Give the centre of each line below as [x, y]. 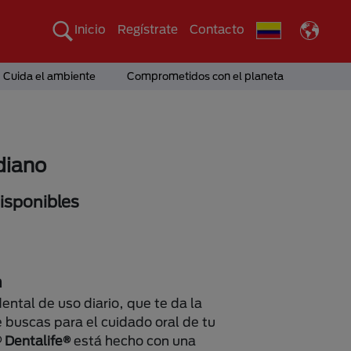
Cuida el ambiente [49, 76]
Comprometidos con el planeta [205, 76]
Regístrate [148, 29]
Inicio [90, 29]
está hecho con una [135, 341]
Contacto [217, 29]
